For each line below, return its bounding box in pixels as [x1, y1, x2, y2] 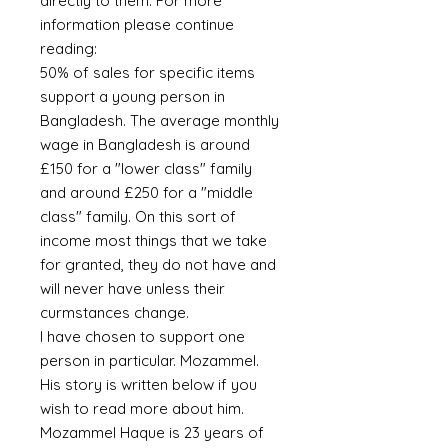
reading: [40, 39, 101, 58]
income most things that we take [40, 231, 267, 250]
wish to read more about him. [40, 399, 248, 418]
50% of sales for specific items [40, 63, 255, 82]
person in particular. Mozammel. [40, 351, 259, 370]
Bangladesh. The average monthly [40, 111, 279, 130]
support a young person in [40, 87, 225, 106]
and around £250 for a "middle [40, 183, 253, 202]
